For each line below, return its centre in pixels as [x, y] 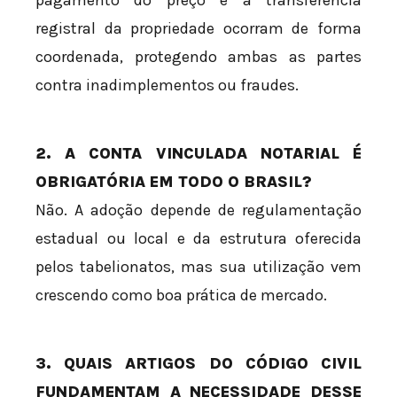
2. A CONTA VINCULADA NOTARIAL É [198, 154]
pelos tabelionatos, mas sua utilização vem [198, 267]
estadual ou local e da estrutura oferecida [198, 239]
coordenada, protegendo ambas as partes [198, 57]
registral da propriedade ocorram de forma [198, 29]
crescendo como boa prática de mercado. [181, 296]
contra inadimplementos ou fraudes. [167, 86]
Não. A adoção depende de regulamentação [198, 210]
